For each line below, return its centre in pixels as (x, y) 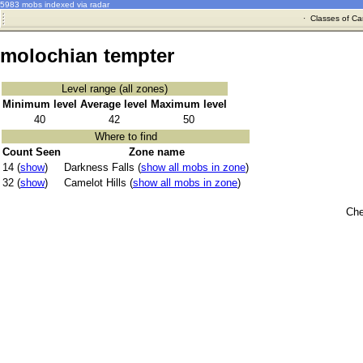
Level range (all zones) (115, 89)
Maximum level (189, 105)
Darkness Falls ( (102, 168)
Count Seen (32, 152)
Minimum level (40, 105)
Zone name (156, 152)
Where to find (126, 137)
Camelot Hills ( (98, 183)
